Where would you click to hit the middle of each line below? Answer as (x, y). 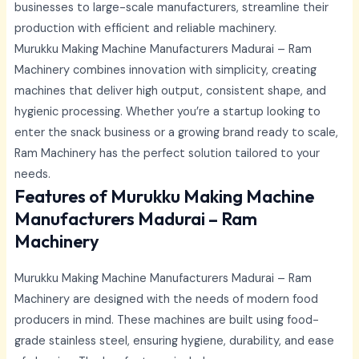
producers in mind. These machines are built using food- (166, 321)
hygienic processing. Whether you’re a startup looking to (167, 112)
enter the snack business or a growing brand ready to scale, (176, 133)
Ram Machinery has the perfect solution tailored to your (167, 154)
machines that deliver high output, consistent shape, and (170, 91)
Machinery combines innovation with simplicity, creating (165, 71)
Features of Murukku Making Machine (164, 197)
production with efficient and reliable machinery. (145, 29)
